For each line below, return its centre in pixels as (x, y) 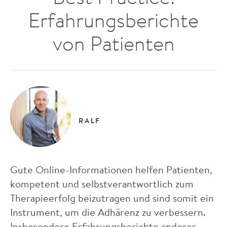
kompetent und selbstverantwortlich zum (102, 183)
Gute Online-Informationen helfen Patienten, (111, 169)
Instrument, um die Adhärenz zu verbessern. (108, 212)
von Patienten (113, 43)
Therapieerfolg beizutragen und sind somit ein (112, 198)
